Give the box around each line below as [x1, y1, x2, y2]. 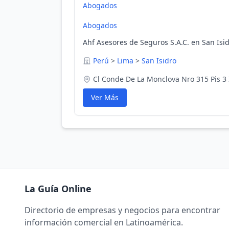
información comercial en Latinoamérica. [25, 217, 183, 228]
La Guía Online [25, 182, 91, 195]
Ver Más [91, 93, 119, 102]
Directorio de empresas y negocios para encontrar [25, 204, 220, 216]
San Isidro [142, 56, 176, 65]
